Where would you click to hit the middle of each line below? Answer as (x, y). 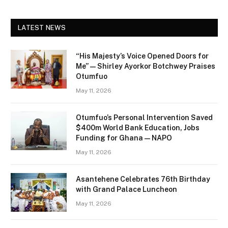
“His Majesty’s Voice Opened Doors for (142, 56)
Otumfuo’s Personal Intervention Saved (144, 117)
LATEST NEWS (42, 27)
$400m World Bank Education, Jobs (138, 127)
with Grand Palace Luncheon (126, 189)
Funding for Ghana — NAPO (124, 138)
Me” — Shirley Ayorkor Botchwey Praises (146, 66)
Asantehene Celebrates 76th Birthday (143, 179)
